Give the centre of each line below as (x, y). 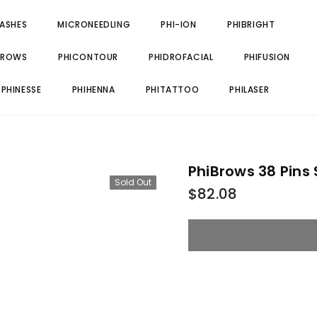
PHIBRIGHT (251, 24)
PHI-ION (179, 24)
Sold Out (133, 182)
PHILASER (249, 90)
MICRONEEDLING (94, 24)
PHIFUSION (267, 57)
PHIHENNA (93, 90)
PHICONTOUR (88, 57)
